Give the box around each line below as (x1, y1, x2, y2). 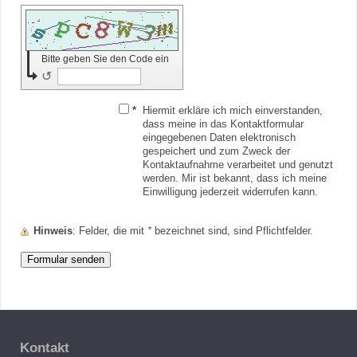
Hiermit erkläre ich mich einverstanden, (142, 105, 323, 117)
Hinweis (33, 226, 73, 237)
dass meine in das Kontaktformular (142, 119, 304, 131)
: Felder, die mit (79, 226, 147, 237)
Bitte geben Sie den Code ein (41, 53, 171, 65)
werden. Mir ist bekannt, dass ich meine (142, 173, 327, 185)
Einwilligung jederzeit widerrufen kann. (142, 186, 318, 198)
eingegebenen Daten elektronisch (142, 132, 296, 144)
